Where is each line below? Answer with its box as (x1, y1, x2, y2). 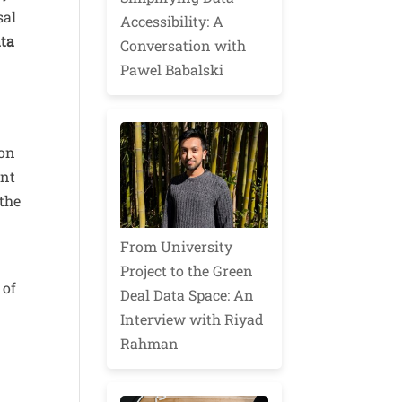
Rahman (120, 333, 179, 353)
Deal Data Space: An (120, 284, 255, 304)
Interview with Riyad (120, 309, 265, 328)
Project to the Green (120, 260, 254, 280)
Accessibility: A (120, 12, 224, 31)
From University (120, 236, 233, 256)
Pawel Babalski (120, 60, 224, 80)
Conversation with (120, 36, 247, 56)
